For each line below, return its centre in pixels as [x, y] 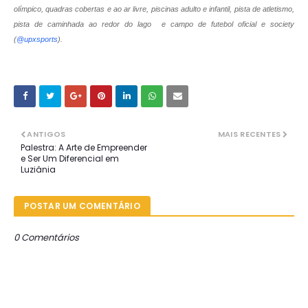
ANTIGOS [46, 134]
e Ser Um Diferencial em [70, 159]
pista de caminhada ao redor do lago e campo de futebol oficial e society [154, 24]
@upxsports [37, 39]
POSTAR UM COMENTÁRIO [82, 206]
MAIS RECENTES [249, 134]
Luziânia [38, 170]
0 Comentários [46, 238]
